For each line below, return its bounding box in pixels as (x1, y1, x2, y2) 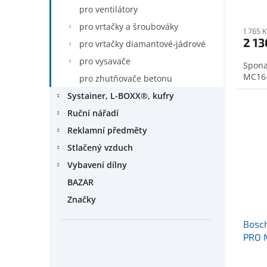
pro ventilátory (79, 4, 138, 15)
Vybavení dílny (67, 159, 127, 170)
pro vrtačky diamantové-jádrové (79, 38, 206, 49)
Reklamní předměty (67, 125, 147, 136)
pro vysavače (79, 55, 131, 67)
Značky (67, 194, 96, 205)
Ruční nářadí (67, 107, 119, 119)
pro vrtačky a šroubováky (79, 21, 178, 32)
